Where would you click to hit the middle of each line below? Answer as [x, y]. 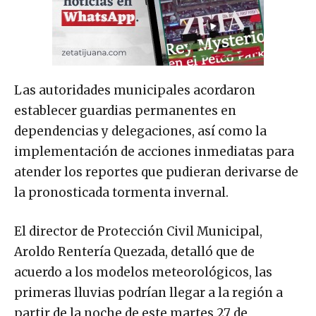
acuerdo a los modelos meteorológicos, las [143, 272]
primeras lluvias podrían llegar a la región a [148, 292]
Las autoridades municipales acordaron [135, 90]
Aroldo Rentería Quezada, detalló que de [134, 251]
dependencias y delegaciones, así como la [140, 131]
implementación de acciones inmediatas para [154, 151]
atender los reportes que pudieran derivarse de [156, 172]
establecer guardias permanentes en [125, 110]
